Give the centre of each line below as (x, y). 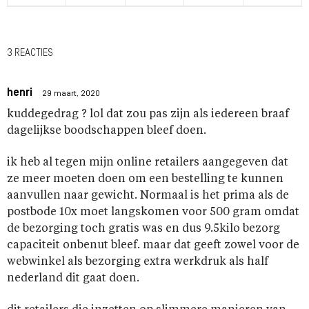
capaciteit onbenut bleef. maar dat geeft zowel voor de (153, 245)
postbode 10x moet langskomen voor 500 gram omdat (153, 212)
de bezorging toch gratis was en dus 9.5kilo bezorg (143, 229)
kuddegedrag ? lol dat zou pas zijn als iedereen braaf (148, 114)
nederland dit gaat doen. (73, 278)
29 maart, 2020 (71, 93)
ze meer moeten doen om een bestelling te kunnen (145, 179)
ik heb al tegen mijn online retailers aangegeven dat (148, 162)
